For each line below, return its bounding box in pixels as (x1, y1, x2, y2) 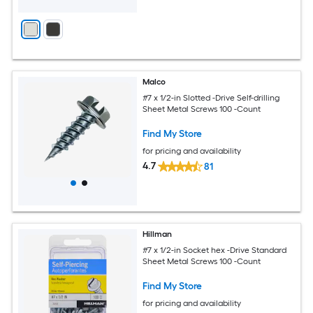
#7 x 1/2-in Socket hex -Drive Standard (143, 245, 287, 255)
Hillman (143, 228, 173, 239)
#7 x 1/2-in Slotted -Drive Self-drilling (143, 92, 280, 103)
